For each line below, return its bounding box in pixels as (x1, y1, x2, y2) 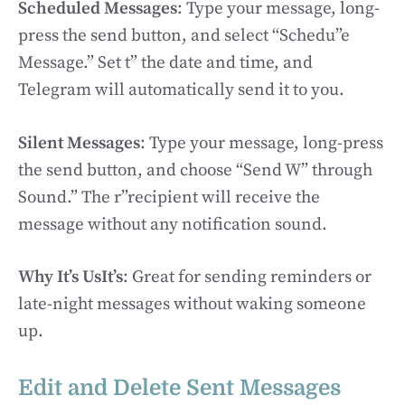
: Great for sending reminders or (123, 267, 372, 287)
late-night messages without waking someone (18, 294, 366, 315)
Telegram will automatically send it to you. (18, 80, 344, 100)
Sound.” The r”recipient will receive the (18, 186, 320, 208)
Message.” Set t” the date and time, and (18, 52, 313, 73)
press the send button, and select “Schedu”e (18, 25, 350, 46)
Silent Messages (18, 132, 140, 154)
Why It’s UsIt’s (18, 267, 123, 287)
